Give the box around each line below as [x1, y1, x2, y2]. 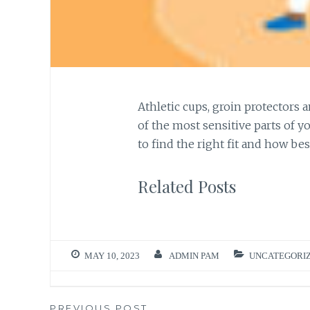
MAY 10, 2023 [84, 251, 140, 261]
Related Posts [137, 174, 236, 197]
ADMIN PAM [168, 251, 219, 261]
